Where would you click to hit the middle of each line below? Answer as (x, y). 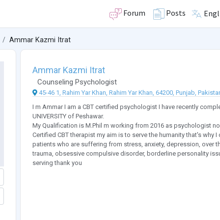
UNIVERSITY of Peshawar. (68, 116)
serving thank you (57, 163)
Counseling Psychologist (77, 82)
